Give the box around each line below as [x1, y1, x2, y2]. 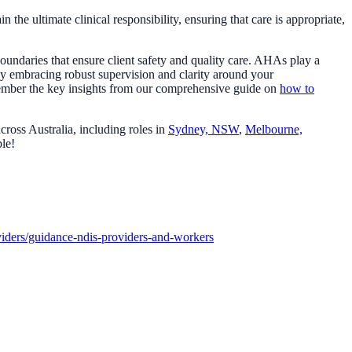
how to [280, 82, 314, 96]
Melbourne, [245, 123, 302, 137]
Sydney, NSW [168, 123, 239, 137]
